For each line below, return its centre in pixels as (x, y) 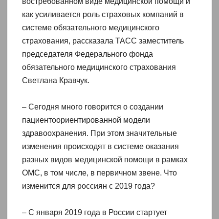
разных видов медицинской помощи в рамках (105, 159)
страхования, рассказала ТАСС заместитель (103, 41)
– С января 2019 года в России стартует (95, 212)
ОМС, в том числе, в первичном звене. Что (99, 173)
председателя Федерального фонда (88, 54)
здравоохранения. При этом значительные (99, 133)
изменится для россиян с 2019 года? (88, 186)
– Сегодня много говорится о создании (93, 107)
